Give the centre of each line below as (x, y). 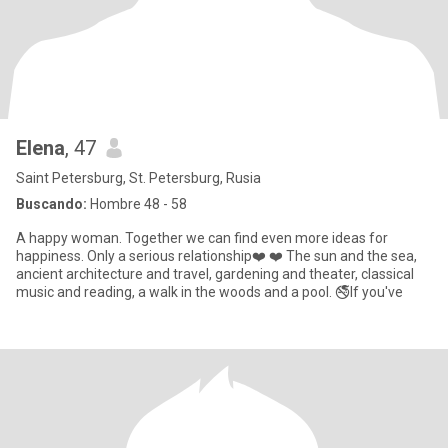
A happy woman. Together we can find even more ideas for (202, 238)
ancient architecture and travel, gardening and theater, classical (215, 274)
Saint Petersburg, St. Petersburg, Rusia (138, 178)
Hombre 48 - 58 (137, 204)
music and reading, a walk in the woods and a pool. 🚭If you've (209, 292)
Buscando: (51, 204)
